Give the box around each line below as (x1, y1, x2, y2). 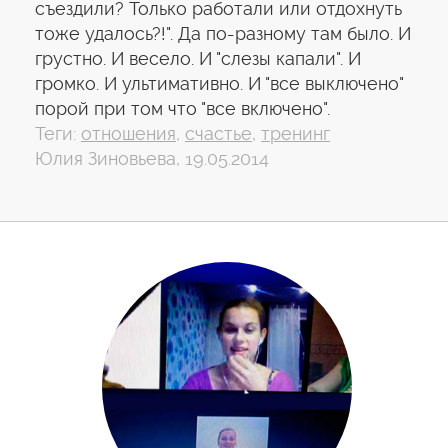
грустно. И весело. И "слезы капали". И (35, 48, 361, 69)
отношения (81, 123, 176, 144)
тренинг (261, 123, 330, 144)
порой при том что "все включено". (35, 98, 330, 119)
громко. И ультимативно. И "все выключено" (35, 73, 403, 94)
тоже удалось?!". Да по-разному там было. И (35, 23, 411, 44)
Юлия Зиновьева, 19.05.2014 (35, 148, 269, 169)
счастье (185, 123, 252, 144)
